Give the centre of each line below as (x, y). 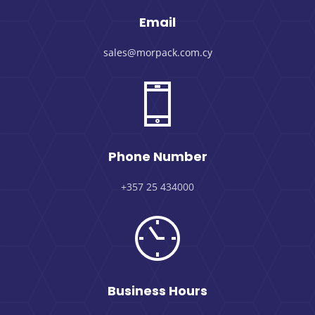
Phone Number (157, 157)
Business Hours (157, 291)
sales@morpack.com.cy (157, 53)
